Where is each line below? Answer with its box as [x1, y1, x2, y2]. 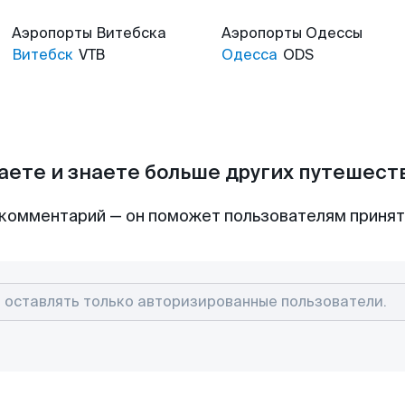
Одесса [221, 45, 278, 64]
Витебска [96, 24, 166, 42]
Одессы [306, 24, 363, 42]
